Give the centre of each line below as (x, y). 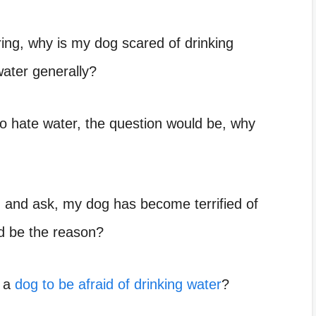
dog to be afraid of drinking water (118, 285)
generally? (62, 72)
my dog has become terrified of (160, 204)
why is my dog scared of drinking (131, 43)
